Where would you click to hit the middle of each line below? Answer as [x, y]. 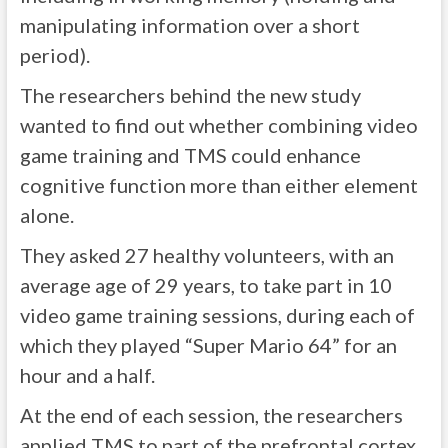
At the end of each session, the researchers [211, 415]
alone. [46, 215]
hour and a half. [87, 375]
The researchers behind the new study [190, 95]
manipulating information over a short [189, 25]
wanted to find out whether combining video [218, 125]
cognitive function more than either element [218, 185]
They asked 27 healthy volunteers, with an [206, 255]
